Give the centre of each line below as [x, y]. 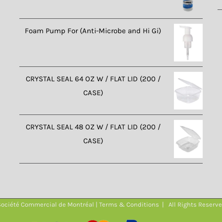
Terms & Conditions [129, 204]
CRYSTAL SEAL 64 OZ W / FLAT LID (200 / [93, 79]
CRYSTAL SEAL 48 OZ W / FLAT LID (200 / [93, 127]
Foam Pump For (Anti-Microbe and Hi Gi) [93, 30]
